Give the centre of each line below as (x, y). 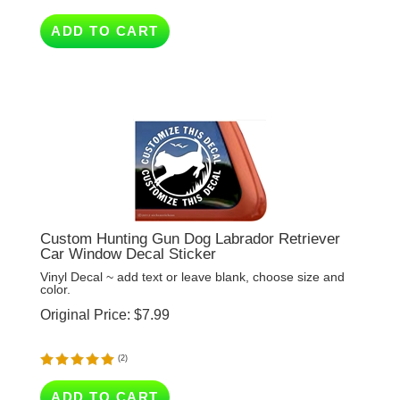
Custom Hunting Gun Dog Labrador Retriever (190, 213)
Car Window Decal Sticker (128, 228)
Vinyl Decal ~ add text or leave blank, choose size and (192, 251)
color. (55, 263)
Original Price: (85, 289)
